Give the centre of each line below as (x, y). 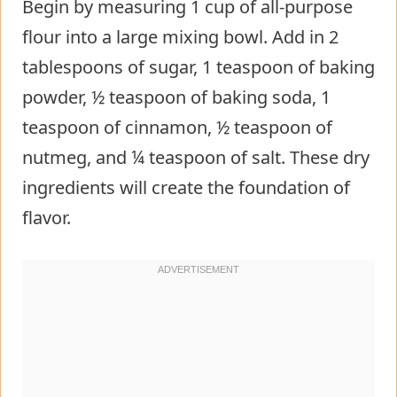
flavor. (47, 217)
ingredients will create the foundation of (186, 187)
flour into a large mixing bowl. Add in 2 (180, 36)
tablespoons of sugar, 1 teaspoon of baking (198, 66)
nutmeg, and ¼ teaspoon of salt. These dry (196, 157)
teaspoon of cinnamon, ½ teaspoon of (177, 127)
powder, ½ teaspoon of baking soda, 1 (176, 97)
